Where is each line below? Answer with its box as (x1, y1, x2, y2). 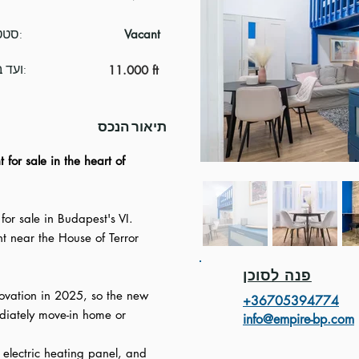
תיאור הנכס (98, 118, 167, 135)
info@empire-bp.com (243, 311, 354, 328)
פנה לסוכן (243, 265, 312, 284)
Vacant (124, 26, 160, 42)
